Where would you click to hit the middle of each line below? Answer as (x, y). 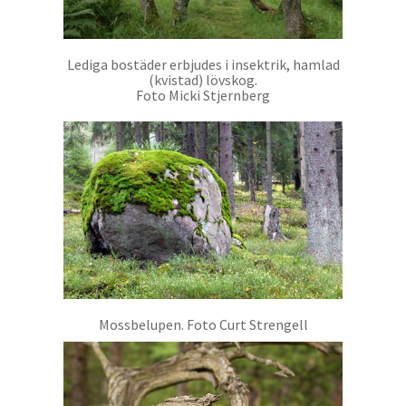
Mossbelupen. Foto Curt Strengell (203, 325)
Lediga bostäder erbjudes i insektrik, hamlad (203, 65)
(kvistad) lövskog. (203, 80)
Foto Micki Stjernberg (203, 96)
